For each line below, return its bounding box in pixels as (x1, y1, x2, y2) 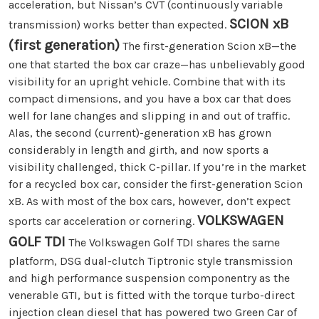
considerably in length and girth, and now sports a (9, 142, 268, 157)
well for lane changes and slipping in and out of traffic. (9, 108, 290, 122)
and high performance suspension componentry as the (9, 271, 290, 285)
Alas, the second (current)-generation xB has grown (9, 125, 271, 140)
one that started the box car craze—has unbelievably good (9, 57, 305, 71)
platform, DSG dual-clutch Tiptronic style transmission (9, 253, 293, 268)
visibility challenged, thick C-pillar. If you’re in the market (9, 159, 306, 174)
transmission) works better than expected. (9, 17, 229, 31)
